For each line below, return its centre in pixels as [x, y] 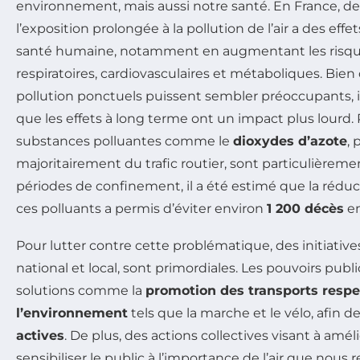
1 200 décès [305, 208]
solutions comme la [81, 290]
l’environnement [72, 313]
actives [40, 335]
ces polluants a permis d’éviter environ [141, 208]
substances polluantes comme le [125, 141]
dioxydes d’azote [290, 141]
